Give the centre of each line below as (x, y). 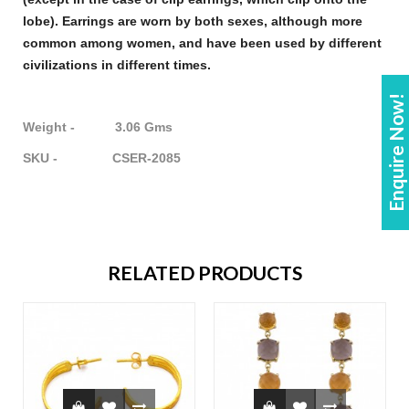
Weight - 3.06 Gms (98, 127)
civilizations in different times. (117, 65)
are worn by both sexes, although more (238, 21)
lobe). (42, 21)
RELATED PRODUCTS (204, 273)
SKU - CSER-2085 (102, 158)
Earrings (88, 21)
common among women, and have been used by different (202, 43)
